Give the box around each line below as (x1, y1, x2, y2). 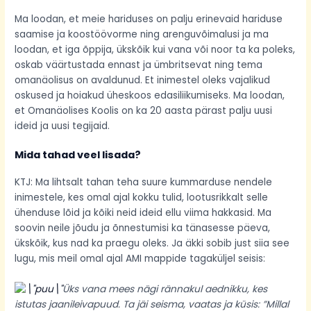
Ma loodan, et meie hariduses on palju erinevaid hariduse (15, 12, 283, 26)
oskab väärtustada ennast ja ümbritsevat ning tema (15, 58, 263, 72)
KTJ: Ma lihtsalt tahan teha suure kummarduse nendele (15, 175, 273, 189)
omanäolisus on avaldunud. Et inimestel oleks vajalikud (15, 74, 271, 87)
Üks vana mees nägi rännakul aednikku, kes (62, 282, 268, 296)
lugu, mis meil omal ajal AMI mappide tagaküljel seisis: (15, 251, 266, 265)
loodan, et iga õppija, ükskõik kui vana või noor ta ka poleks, (15, 43, 296, 57)
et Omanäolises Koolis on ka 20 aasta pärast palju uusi (15, 104, 273, 118)
